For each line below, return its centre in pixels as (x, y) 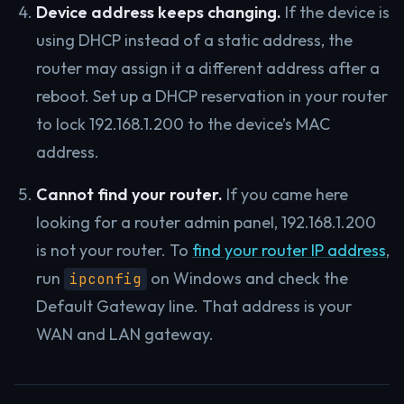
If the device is (335, 12)
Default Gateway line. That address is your (194, 306)
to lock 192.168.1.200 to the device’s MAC (183, 124)
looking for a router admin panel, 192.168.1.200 (206, 222)
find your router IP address (289, 250)
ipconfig (106, 279)
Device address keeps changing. (159, 12)
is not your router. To (114, 250)
